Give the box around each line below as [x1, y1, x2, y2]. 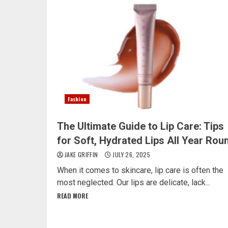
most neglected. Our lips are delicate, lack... [57, 177, 210, 187]
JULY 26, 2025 [111, 150, 151, 159]
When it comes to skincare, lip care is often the [57, 165, 223, 175]
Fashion [68, 95, 87, 103]
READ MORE [57, 191, 88, 200]
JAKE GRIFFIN [65, 150, 100, 159]
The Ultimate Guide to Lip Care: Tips [57, 120, 224, 132]
